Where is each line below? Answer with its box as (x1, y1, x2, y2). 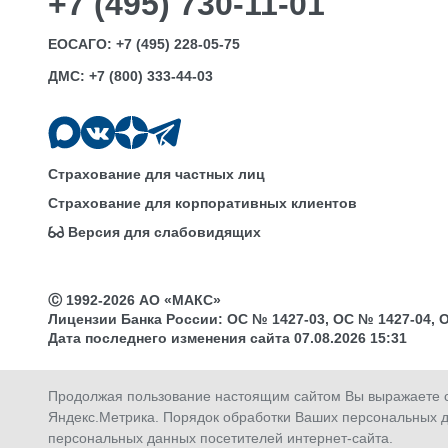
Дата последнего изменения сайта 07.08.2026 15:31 (48, 330, 407, 347)
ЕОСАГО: (48, 36, 116, 52)
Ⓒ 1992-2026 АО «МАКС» (48, 292, 221, 309)
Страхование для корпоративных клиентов (48, 195, 357, 212)
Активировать (312, 422, 415, 439)
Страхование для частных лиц (48, 166, 265, 183)
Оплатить (218, 422, 288, 439)
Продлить (122, 422, 194, 439)
